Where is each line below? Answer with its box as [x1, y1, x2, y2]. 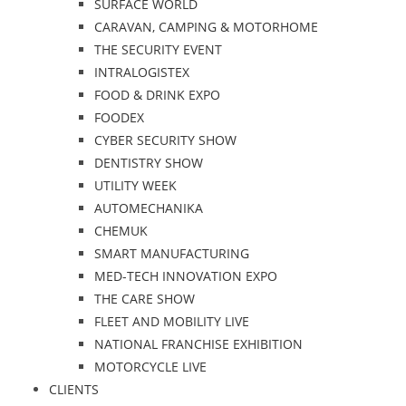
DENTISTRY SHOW [93, 154, 203, 171]
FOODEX [93, 109, 144, 126]
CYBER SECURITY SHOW [93, 131, 237, 149]
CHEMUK [93, 222, 148, 239]
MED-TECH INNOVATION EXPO [93, 267, 277, 285]
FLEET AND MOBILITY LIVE [93, 313, 249, 330]
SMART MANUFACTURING [93, 245, 249, 262]
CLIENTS [48, 381, 99, 398]
